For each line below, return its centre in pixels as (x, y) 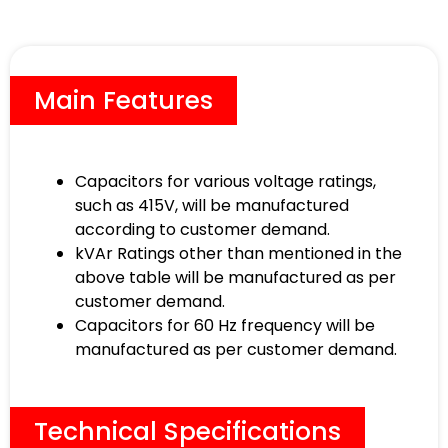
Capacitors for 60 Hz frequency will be (225, 326)
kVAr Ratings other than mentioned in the (238, 254)
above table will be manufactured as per (235, 278)
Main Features (123, 101)
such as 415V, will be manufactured (212, 206)
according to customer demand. (202, 230)
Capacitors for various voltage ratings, (225, 182)
